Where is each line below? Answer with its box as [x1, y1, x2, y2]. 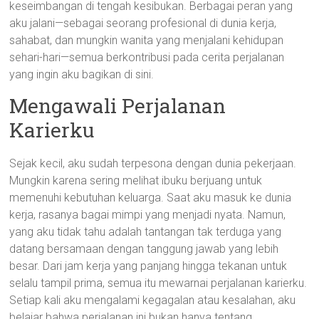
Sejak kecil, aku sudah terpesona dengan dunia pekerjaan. [9, 157, 297, 170]
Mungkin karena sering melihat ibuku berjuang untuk [9, 174, 263, 187]
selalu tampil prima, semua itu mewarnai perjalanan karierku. [9, 276, 308, 290]
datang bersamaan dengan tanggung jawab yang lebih [9, 242, 279, 256]
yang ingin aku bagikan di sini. [9, 68, 155, 81]
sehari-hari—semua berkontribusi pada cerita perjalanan [9, 51, 285, 64]
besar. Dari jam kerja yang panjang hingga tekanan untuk [9, 259, 288, 273]
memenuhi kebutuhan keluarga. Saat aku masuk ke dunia [9, 191, 292, 204]
